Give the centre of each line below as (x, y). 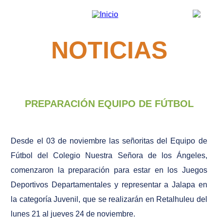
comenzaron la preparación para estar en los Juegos (109, 170)
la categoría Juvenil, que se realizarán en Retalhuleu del (109, 199)
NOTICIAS (109, 50)
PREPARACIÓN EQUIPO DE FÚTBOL (109, 103)
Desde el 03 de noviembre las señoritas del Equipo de (109, 141)
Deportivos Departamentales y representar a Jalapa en (109, 184)
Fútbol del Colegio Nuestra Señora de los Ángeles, (109, 155)
